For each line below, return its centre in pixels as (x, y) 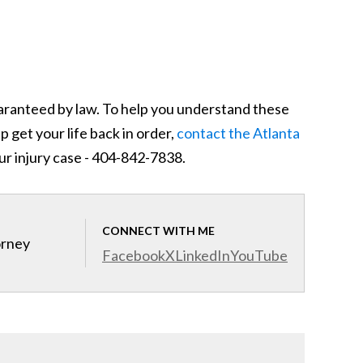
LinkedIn (203, 255)
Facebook (134, 255)
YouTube (259, 255)
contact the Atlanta (238, 133)
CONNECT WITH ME (158, 231)
